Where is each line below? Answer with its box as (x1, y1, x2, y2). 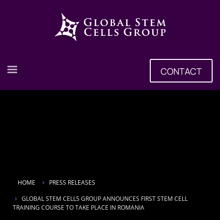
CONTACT (161, 65, 202, 77)
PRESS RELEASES (49, 178, 95, 187)
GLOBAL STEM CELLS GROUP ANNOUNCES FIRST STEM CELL (22, 194, 188, 203)
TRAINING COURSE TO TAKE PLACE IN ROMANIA (13, 203, 144, 212)
